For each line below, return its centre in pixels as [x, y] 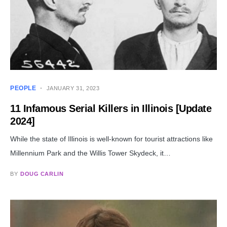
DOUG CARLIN [42, 174]
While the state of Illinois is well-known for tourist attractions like [111, 139]
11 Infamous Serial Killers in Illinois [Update [111, 109]
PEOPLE [23, 88]
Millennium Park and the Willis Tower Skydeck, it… [90, 153]
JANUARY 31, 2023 [73, 88]
